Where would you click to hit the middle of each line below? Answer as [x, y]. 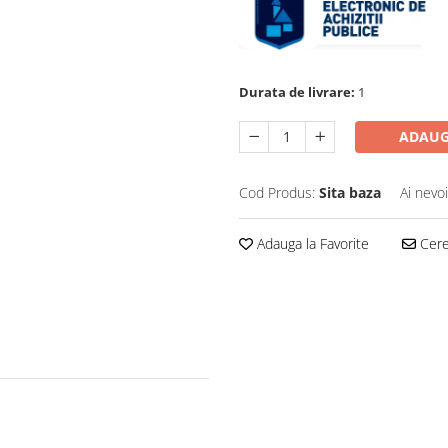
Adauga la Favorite [311, 244]
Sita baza [350, 193]
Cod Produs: [277, 193]
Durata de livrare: [297, 92]
